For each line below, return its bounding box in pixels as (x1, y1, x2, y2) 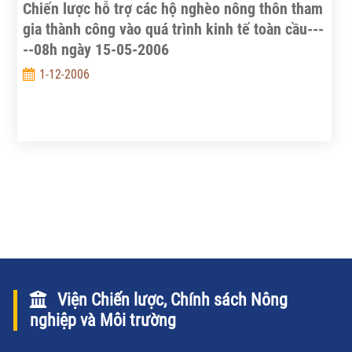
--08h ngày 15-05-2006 (22, 40, 169, 59)
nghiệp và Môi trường (29, 310, 176, 330)
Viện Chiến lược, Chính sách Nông (53, 290, 288, 310)
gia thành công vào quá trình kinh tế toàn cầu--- (22, 20, 324, 38)
